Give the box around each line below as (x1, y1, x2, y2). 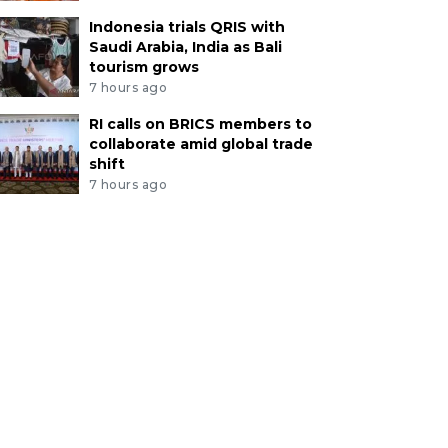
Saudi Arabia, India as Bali (88, 38, 282, 57)
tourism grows (88, 58, 199, 77)
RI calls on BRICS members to (88, 115, 312, 134)
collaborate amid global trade (88, 135, 313, 154)
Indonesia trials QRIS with (88, 18, 285, 37)
